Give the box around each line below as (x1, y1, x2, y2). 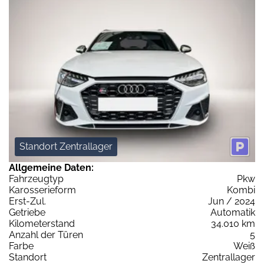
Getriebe (9, 207, 45, 219)
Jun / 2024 (208, 196, 255, 207)
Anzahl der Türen (9, 229, 83, 241)
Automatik (210, 207, 255, 219)
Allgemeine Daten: (9, 162, 94, 174)
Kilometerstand (9, 218, 75, 230)
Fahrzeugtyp (9, 173, 64, 185)
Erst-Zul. (9, 196, 46, 207)
